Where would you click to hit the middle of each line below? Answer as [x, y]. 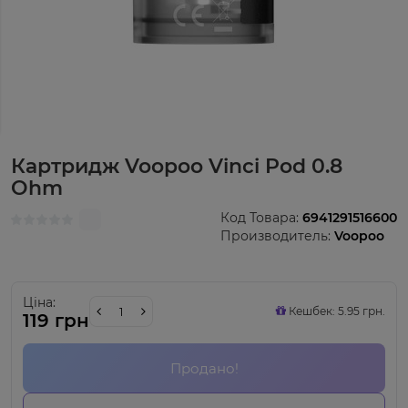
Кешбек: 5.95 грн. [336, 311]
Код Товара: [261, 218]
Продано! [204, 368]
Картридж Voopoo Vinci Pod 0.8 [177, 166]
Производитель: [277, 236]
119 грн [56, 321]
